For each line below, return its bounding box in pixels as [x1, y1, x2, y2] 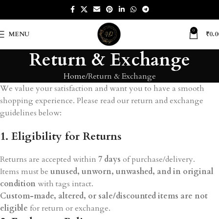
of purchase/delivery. [121, 154, 195, 165]
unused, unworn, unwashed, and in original [50, 166, 214, 177]
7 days [98, 154, 121, 165]
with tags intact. [36, 178, 93, 189]
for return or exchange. [28, 203, 110, 214]
